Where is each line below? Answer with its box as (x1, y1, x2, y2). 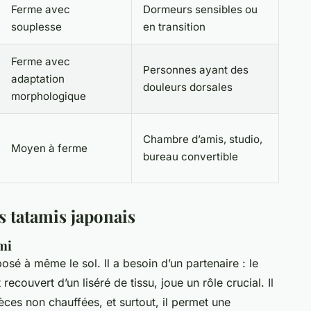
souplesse (11, 19, 62, 33)
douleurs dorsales (143, 80, 233, 94)
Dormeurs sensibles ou (143, 2, 258, 16)
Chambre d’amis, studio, (143, 132, 262, 146)
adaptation (11, 72, 65, 85)
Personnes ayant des (143, 62, 249, 76)
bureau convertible (143, 149, 238, 163)
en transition (143, 19, 205, 33)
